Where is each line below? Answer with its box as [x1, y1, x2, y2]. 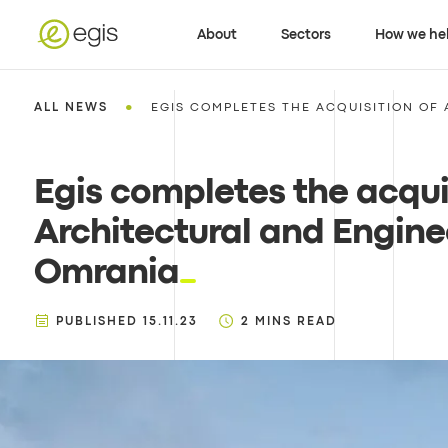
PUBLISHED [55, 317, 138, 327]
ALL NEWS [33, 103, 108, 113]
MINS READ [254, 317, 337, 327]
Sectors [281, 28, 332, 41]
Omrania [33, 258, 179, 289]
